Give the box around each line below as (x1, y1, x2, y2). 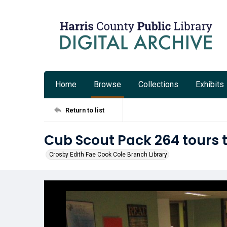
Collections (138, 80, 178, 89)
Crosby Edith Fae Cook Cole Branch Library (49, 151, 167, 158)
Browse (94, 80, 121, 89)
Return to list (65, 106, 104, 114)
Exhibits (196, 80, 224, 89)
